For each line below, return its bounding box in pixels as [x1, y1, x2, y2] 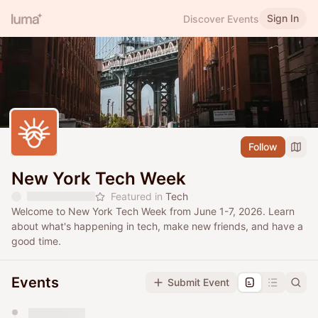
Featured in [111, 190, 165, 203]
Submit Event [168, 276, 229, 289]
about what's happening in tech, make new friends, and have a [11, 220, 303, 233]
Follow [248, 141, 278, 153]
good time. [11, 235, 61, 248]
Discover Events [183, 12, 259, 25]
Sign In [267, 12, 299, 24]
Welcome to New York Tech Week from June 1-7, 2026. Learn [11, 205, 295, 218]
